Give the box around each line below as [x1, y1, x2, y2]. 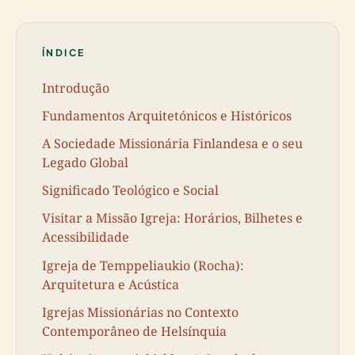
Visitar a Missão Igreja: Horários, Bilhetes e [42, 209, 303, 227]
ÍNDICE [42, 47, 86, 59]
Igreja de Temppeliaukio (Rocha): [42, 256, 244, 274]
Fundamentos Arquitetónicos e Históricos [42, 106, 292, 124]
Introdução [42, 78, 109, 97]
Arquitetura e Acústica [42, 275, 179, 293]
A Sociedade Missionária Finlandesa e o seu [42, 134, 303, 152]
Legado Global [42, 153, 128, 171]
